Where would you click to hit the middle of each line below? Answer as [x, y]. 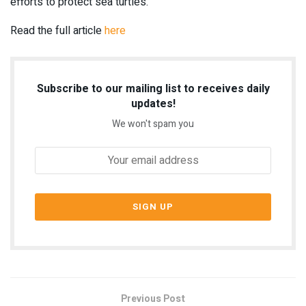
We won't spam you [153, 124]
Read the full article [57, 31]
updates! [153, 103]
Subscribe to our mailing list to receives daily [153, 88]
